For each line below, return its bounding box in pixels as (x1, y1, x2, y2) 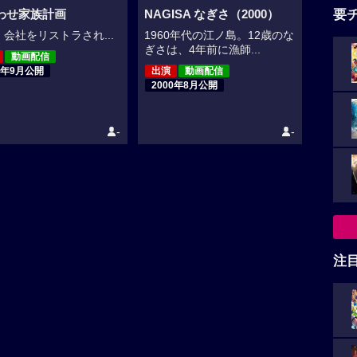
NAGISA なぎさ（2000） (144, 7, 280, 21)
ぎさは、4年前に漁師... (144, 43, 261, 56)
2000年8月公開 (151, 79, 218, 91)
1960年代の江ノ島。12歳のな (144, 29, 295, 41)
